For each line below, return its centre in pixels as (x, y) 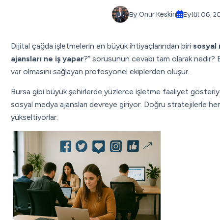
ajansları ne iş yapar (47, 59)
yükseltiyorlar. (34, 117)
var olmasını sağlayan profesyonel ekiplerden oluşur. (100, 71)
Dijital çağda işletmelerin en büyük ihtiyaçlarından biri (102, 46)
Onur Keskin (157, 14)
